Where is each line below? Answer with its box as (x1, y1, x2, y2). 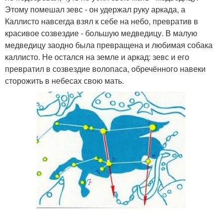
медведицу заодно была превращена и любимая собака (5, 39, 213, 51)
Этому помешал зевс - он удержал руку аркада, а (5, 3, 185, 15)
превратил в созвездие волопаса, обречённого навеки (5, 62, 206, 74)
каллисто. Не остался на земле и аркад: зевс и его (5, 51, 189, 62)
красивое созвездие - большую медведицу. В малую (5, 27, 197, 39)
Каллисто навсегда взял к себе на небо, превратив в (5, 15, 198, 27)
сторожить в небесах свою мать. (5, 74, 124, 86)
